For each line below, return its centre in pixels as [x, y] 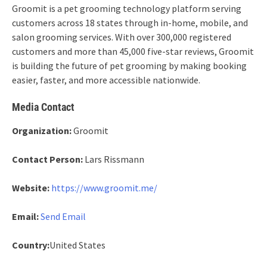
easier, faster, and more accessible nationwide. [106, 80]
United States [77, 245]
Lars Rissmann [114, 159]
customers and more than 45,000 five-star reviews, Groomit [133, 51]
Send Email [63, 216]
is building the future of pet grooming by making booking [129, 66]
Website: [31, 188]
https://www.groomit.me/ [104, 188]
